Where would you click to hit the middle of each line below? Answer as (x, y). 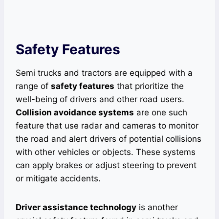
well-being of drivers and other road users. (100, 99)
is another (157, 208)
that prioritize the (149, 86)
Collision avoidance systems (75, 113)
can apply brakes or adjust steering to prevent (106, 165)
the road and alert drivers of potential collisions (109, 139)
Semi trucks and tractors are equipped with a (104, 73)
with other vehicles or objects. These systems (106, 152)
